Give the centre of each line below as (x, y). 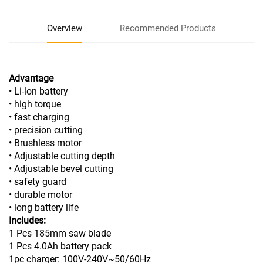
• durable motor (41, 194)
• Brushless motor (45, 143)
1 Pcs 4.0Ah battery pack (60, 246)
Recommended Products (168, 28)
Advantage (31, 78)
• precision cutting (46, 130)
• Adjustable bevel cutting (61, 168)
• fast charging (39, 117)
